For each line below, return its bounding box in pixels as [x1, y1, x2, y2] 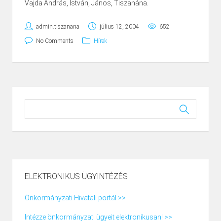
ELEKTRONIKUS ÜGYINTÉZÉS [25, 172, 128, 182]
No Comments [36, 37, 74, 45]
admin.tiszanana [36, 23, 79, 31]
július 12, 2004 [100, 23, 139, 31]
